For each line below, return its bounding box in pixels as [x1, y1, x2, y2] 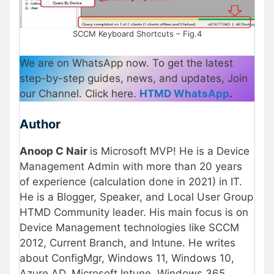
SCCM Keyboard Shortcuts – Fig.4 [72, 29, 202, 39]
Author [20, 117, 61, 132]
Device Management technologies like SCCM [20, 221, 239, 234]
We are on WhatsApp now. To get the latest [20, 56, 233, 69]
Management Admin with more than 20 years [20, 160, 242, 173]
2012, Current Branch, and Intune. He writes [20, 237, 235, 250]
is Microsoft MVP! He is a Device [90, 145, 250, 158]
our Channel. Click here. [20, 87, 139, 100]
